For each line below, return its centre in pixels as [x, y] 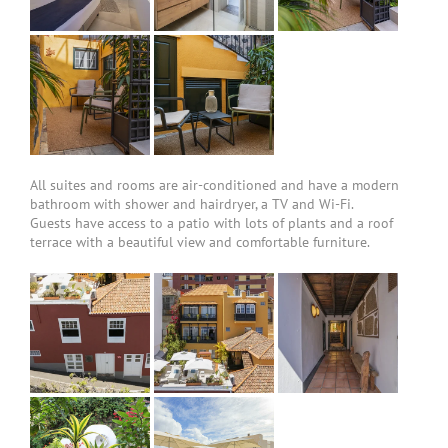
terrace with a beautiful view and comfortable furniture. [200, 242]
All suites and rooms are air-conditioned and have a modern [214, 185]
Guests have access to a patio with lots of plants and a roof [211, 223]
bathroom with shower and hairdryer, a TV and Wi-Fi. [192, 204]
